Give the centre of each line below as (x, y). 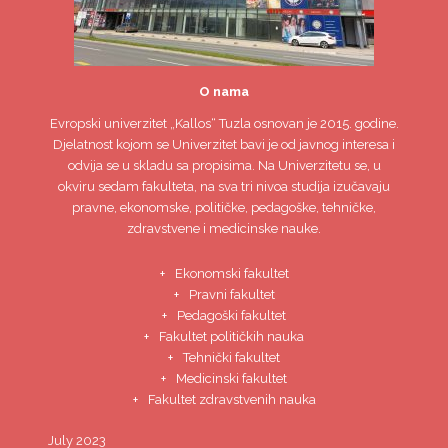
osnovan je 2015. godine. (326, 123)
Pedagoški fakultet (231, 315)
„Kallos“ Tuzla (210, 123)
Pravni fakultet (231, 294)
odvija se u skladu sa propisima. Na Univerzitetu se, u (224, 165)
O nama (224, 91)
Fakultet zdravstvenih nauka (231, 399)
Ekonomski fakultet (231, 273)
